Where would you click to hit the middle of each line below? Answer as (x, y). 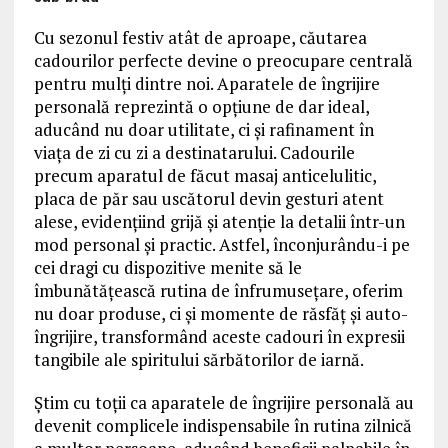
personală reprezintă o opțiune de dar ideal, (201, 107)
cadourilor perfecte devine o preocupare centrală (223, 61)
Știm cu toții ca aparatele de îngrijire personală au (223, 403)
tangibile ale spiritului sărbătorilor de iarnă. (198, 360)
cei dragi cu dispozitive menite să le (167, 268)
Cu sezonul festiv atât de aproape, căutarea (200, 38)
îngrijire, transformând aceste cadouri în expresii (219, 337)
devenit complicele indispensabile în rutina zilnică (222, 426)
